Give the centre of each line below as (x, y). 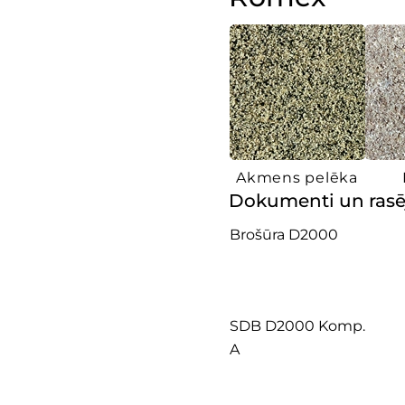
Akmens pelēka (297, 178)
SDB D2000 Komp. (297, 326)
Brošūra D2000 (284, 235)
